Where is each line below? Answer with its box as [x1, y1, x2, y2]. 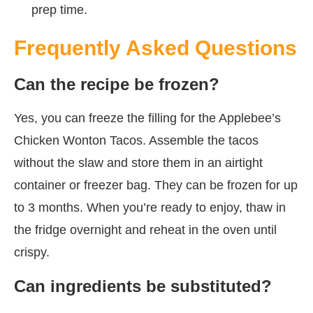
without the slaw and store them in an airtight [14, 155, 263, 170]
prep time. [31, 2, 87, 17]
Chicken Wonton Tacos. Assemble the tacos [14, 133, 259, 147]
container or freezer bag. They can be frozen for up [14, 177, 298, 192]
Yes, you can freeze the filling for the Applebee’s [14, 110, 281, 125]
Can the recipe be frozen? [14, 74, 219, 94]
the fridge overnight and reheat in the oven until [14, 222, 277, 237]
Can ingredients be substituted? [14, 276, 272, 296]
